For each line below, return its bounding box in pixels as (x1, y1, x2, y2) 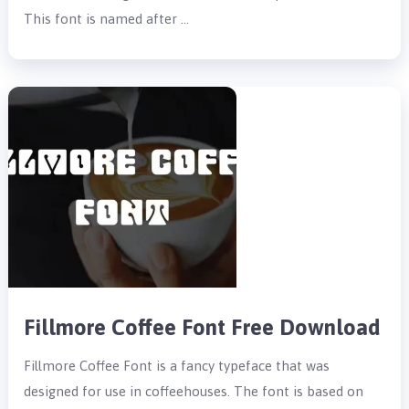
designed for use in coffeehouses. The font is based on (24, 383, 364, 399)
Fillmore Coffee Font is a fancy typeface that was (24, 357, 330, 373)
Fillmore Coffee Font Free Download (24, 314, 382, 340)
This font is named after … (24, 10, 190, 26)
